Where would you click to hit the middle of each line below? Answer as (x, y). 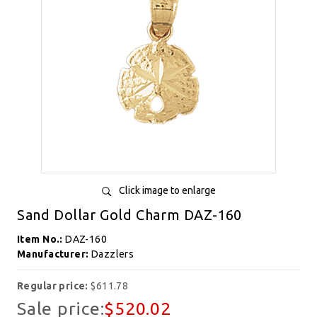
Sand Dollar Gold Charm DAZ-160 (129, 215)
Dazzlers (113, 254)
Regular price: (54, 286)
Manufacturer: (54, 254)
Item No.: (41, 239)
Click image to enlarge (167, 190)
